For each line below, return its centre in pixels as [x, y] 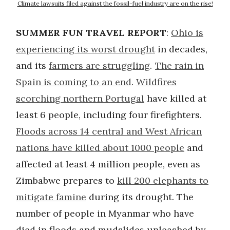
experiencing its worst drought [85, 49]
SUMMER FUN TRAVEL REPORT [91, 32]
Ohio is [187, 32]
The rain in [179, 65]
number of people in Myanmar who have [105, 213]
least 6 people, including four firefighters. [109, 114]
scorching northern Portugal [80, 98]
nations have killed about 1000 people [100, 147]
